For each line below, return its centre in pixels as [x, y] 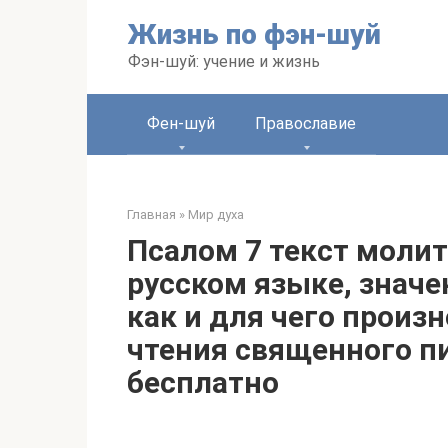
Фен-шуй [181, 123]
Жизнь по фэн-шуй [254, 34]
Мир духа [216, 214]
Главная [151, 214]
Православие [305, 123]
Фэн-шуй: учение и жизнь [224, 61]
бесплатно [203, 382]
